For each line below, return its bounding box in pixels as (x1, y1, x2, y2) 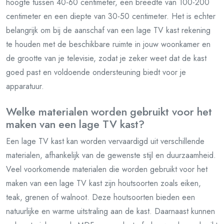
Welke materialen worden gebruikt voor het (6, 103, 212, 119)
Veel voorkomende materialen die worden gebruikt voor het (6, 163, 207, 175)
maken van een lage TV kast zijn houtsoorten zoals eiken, (6, 177, 201, 189)
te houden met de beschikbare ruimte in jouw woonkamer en (6, 38, 210, 50)
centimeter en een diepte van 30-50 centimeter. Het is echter (6, 10, 215, 22)
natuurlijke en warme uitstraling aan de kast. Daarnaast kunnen (6, 205, 215, 217)
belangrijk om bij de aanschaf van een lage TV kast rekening (6, 24, 210, 36)
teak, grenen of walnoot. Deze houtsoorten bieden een (6, 191, 195, 203)
